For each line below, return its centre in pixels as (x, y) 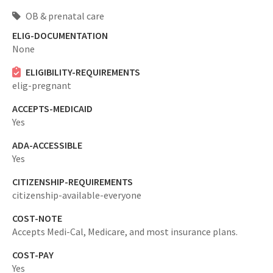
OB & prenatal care (64, 16)
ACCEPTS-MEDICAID (52, 109)
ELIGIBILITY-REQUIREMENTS (83, 72)
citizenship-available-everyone (77, 195)
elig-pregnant (42, 86)
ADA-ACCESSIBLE (47, 145)
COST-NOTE (37, 218)
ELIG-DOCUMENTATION (60, 36)
